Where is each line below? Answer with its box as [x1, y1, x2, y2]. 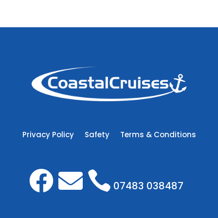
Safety [84, 129, 109, 140]
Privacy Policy [22, 129, 74, 140]
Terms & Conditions [120, 129, 196, 140]
